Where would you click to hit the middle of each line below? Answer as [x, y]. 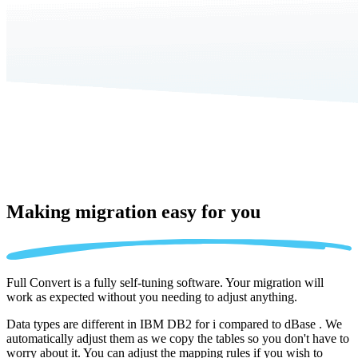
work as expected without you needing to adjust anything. [152, 296]
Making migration [84, 211]
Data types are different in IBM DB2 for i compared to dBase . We [174, 324]
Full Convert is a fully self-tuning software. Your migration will [165, 282]
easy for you [211, 211]
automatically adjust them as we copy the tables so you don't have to [178, 338]
